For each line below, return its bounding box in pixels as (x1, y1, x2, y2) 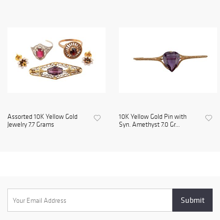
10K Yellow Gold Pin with (119, 112, 187, 121)
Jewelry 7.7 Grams (7, 120, 54, 129)
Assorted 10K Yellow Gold (7, 112, 78, 121)
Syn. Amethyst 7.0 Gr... (119, 120, 180, 129)
